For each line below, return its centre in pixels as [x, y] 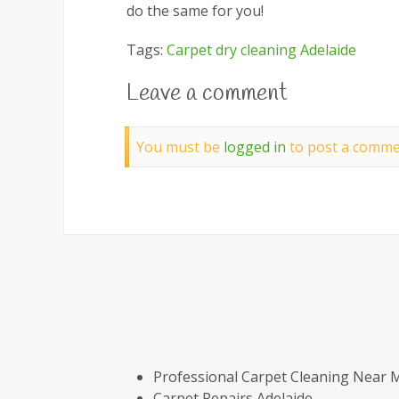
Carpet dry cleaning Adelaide [261, 50]
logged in [255, 147]
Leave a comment [207, 94]
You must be [180, 147]
